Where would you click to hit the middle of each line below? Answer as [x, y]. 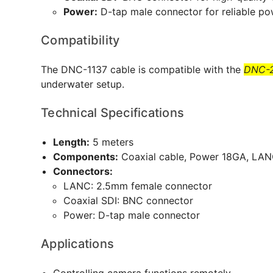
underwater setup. [83, 84]
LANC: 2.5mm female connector [137, 186]
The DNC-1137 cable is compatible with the [142, 69]
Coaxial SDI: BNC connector [128, 200]
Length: [71, 142]
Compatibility [80, 40]
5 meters [113, 142]
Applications [77, 244]
